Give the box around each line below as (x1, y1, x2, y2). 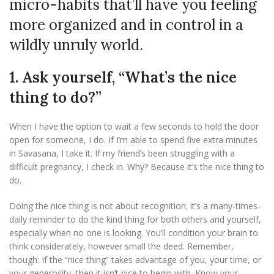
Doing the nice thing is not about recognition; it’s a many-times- (9, 200, 261, 212)
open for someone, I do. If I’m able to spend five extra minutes (9, 134, 257, 146)
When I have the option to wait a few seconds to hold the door (9, 120, 259, 133)
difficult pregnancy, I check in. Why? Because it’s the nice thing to (9, 161, 264, 173)
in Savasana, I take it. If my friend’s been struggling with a (9, 147, 235, 160)
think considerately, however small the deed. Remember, (9, 240, 234, 253)
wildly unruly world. (9, 35, 143, 55)
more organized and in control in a (9, 15, 243, 35)
